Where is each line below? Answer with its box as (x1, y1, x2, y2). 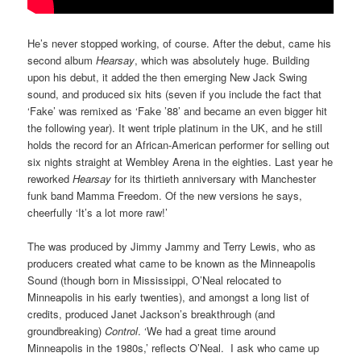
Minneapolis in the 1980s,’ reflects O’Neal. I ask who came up (27, 339, 320, 355)
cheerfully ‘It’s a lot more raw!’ (27, 204, 168, 220)
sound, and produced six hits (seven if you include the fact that (27, 85, 322, 102)
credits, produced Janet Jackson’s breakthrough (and (27, 305, 276, 322)
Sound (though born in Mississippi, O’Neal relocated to (27, 272, 282, 288)
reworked (27, 170, 73, 186)
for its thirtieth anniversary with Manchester (114, 170, 317, 186)
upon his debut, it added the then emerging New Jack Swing (27, 68, 308, 85)
